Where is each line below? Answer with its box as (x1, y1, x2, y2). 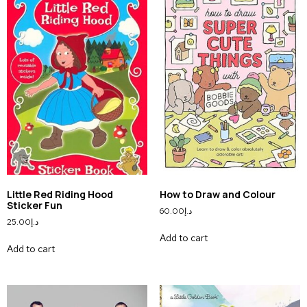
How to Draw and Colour (159, 188, 275, 201)
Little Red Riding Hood (7, 188, 113, 201)
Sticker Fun (7, 199, 62, 212)
